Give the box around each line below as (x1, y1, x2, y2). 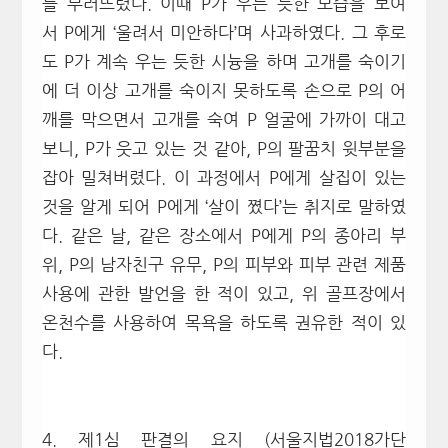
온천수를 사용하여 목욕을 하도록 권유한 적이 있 (41, 314, 407, 332)
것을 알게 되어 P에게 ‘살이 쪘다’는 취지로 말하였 (41, 198, 407, 216)
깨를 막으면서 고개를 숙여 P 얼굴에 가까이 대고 (41, 111, 407, 129)
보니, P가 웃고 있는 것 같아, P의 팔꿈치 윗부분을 (41, 140, 407, 158)
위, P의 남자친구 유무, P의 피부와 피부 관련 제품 (41, 256, 407, 274)
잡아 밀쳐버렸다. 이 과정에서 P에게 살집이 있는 (41, 169, 407, 187)
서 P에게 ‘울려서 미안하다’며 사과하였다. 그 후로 (41, 24, 407, 42)
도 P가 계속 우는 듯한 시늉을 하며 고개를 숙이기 (41, 53, 407, 71)
